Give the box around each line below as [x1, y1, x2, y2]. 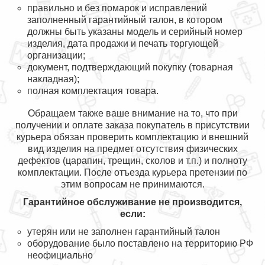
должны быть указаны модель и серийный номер [27, 27, 243, 37]
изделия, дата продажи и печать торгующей [27, 38, 218, 49]
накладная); [27, 74, 79, 84]
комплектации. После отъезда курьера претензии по [18, 167, 247, 177]
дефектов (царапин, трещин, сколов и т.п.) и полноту [18, 156, 247, 166]
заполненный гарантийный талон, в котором [27, 15, 222, 25]
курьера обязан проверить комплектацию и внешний [17, 132, 248, 142]
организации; [27, 50, 85, 60]
